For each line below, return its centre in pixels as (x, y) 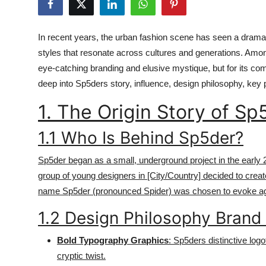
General (26, 247)
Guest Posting (40, 43)
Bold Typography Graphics (113, 240)
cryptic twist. (81, 256)
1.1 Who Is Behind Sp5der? (141, 138)
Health (23, 14)
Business (28, 131)
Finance (26, 160)
